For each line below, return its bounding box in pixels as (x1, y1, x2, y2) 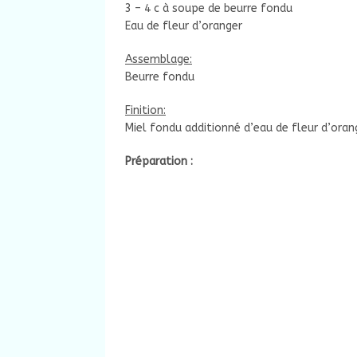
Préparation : (125, 155, 193, 169)
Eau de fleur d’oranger (125, 19, 242, 33)
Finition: (125, 104, 166, 118)
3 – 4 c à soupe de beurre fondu (125, 2, 292, 16)
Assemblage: (125, 53, 192, 67)
